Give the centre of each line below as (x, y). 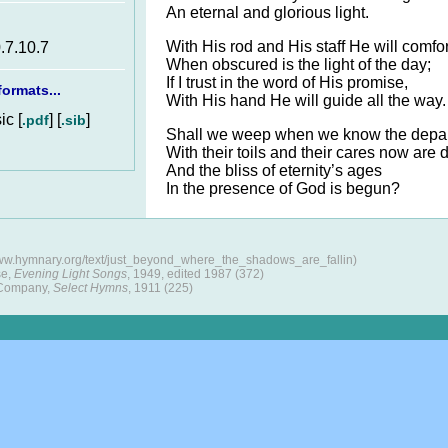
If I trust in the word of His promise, (287, 82)
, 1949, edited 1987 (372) (195, 274)
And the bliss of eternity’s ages (274, 170)
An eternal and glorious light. (267, 12)
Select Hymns (90, 288)
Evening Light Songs (70, 274)
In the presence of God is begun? (283, 188)
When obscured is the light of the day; (298, 64)
